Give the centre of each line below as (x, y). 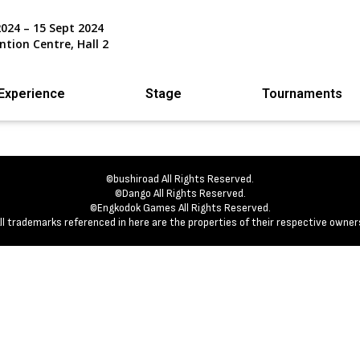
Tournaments (302, 93)
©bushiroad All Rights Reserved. (180, 178)
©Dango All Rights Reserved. (180, 193)
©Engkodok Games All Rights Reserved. (180, 207)
